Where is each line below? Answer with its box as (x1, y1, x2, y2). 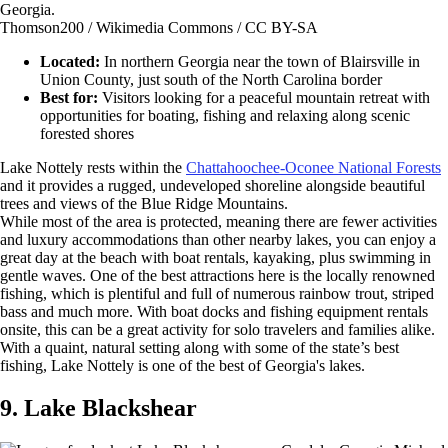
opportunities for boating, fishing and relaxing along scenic (40, 106, 410, 124)
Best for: (40, 88, 102, 106)
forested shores (40, 124, 134, 142)
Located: (40, 52, 100, 70)
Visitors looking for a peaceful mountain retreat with (102, 88, 430, 106)
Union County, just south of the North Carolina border (40, 70, 382, 88)
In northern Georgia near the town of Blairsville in (100, 52, 420, 70)
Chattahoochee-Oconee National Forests (186, 158, 441, 176)
